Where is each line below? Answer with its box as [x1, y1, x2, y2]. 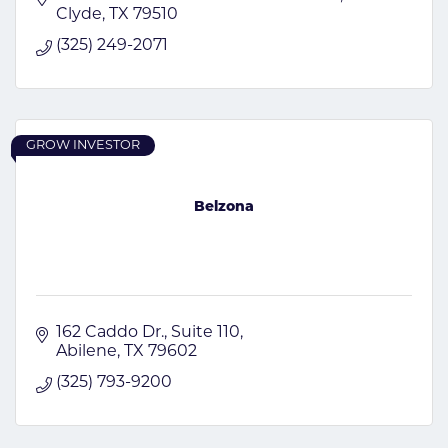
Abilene [56, 343, 117, 360]
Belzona [194, 200, 254, 216]
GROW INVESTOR [26, 138, 140, 152]
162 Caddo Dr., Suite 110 [56, 324, 240, 341]
